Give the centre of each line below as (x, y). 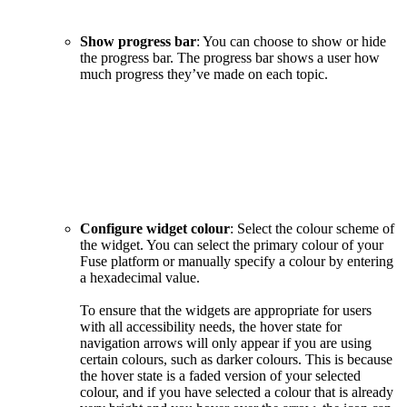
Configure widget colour (155, 229)
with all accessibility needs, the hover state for (211, 327)
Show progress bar (138, 42)
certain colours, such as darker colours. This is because (236, 360)
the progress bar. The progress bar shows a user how (230, 58)
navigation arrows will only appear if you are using (226, 343)
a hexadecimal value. (140, 278)
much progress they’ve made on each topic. (204, 74)
